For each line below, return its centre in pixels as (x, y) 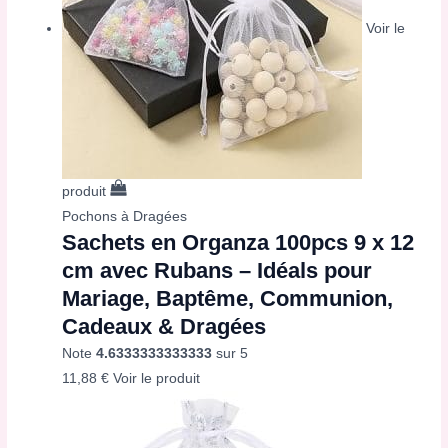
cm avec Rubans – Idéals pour (217, 271)
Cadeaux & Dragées (164, 327)
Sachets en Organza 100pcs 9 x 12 (238, 243)
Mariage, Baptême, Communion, (228, 299)
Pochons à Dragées (125, 217)
